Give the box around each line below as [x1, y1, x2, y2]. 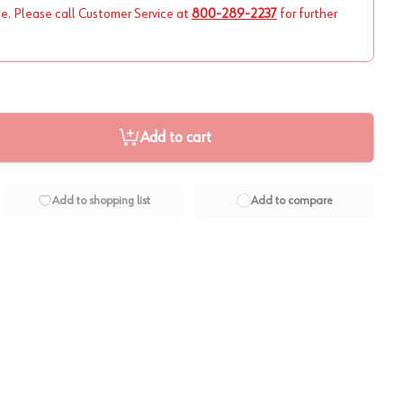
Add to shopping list [51, 194, 150, 207]
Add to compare [250, 194, 333, 207]
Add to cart [139, 130, 211, 146]
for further [280, 7, 337, 22]
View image [78, 324, 144, 338]
